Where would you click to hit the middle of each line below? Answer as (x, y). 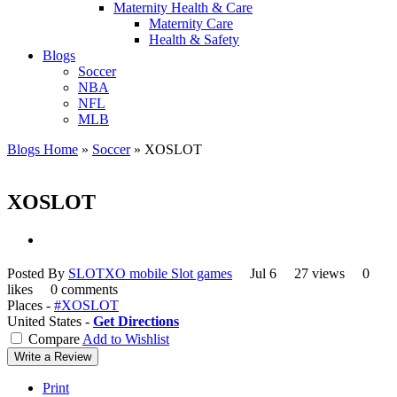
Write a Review (53, 357)
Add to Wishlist (126, 339)
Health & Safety (194, 39)
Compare (54, 339)
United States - (50, 322)
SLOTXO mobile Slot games (150, 274)
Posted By (38, 274)
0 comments (84, 290)
